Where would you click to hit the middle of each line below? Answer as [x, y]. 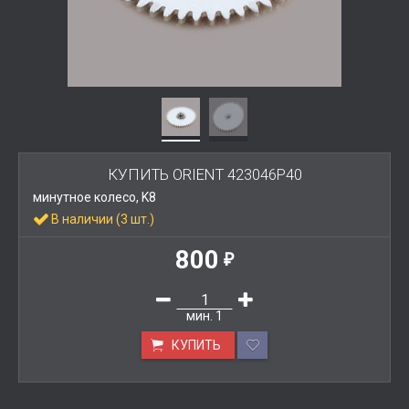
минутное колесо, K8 [94, 197]
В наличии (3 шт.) [103, 219]
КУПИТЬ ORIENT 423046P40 [204, 174]
